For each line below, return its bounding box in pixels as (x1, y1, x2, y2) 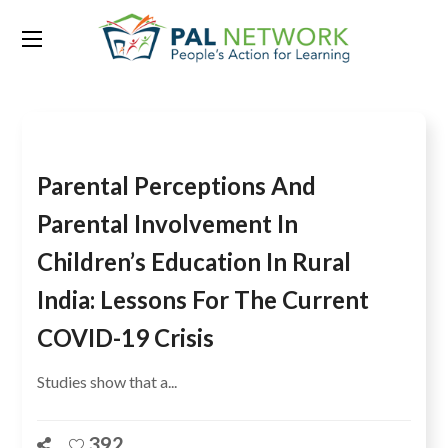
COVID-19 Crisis (37, 323, 215, 352)
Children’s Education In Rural (37, 247, 352, 276)
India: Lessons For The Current (37, 285, 370, 314)
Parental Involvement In (37, 209, 299, 238)
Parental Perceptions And (37, 171, 317, 200)
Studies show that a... (37, 372, 178, 391)
